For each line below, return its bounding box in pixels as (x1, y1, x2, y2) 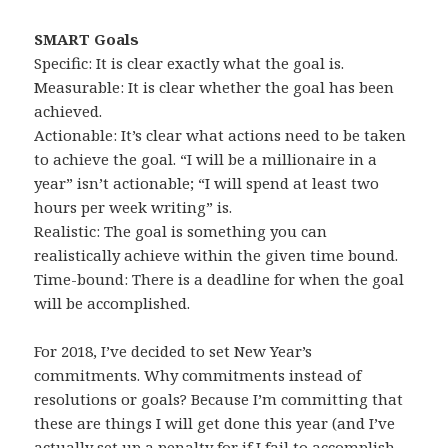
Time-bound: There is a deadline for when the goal (34, 269, 405, 290)
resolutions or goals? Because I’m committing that (34, 389, 404, 410)
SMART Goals (34, 29, 140, 50)
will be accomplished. (34, 293, 191, 314)
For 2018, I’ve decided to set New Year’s (34, 341, 313, 362)
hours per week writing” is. (34, 197, 233, 218)
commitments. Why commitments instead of (34, 365, 362, 386)
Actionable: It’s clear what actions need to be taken (34, 125, 407, 146)
